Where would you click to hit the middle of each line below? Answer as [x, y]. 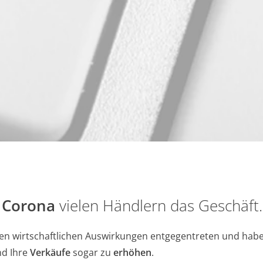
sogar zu [92, 252]
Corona [29, 205]
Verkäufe [50, 252]
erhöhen [133, 252]
